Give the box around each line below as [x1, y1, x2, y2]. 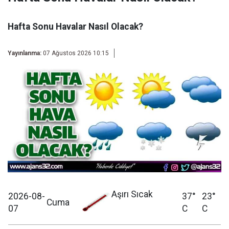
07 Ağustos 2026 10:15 [43, 50, 109, 57]
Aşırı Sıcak [111, 189, 153, 199]
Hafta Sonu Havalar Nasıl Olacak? [8, 21, 143, 32]
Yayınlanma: [8, 50, 41, 57]
